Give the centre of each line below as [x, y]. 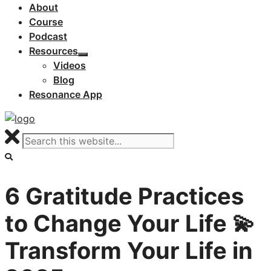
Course [46, 22]
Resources [54, 51]
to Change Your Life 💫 [130, 223]
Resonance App [66, 94]
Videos [70, 65]
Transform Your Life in [129, 250]
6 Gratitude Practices [124, 196]
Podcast [48, 36]
